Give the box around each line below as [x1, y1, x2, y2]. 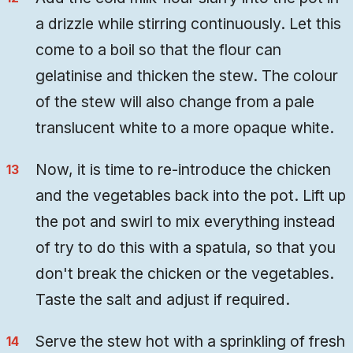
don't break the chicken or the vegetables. [35, 264, 335, 284]
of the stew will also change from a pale [35, 92, 315, 112]
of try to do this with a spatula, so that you [35, 238, 336, 258]
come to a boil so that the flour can [35, 40, 282, 60]
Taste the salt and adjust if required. [35, 290, 291, 310]
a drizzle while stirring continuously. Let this [35, 14, 342, 34]
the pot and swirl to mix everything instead [35, 212, 336, 232]
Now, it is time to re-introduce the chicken [35, 160, 332, 180]
